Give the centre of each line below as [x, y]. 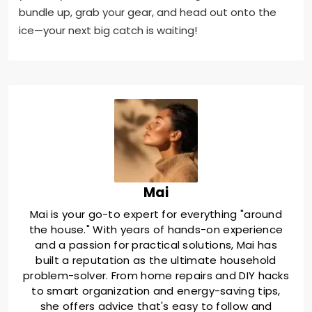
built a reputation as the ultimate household [156, 260]
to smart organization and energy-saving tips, [156, 291]
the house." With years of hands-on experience [156, 230]
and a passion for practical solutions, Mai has [156, 245]
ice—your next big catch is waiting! [108, 31]
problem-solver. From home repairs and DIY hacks [156, 276]
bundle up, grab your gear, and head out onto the [148, 13]
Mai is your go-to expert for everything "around [156, 214]
